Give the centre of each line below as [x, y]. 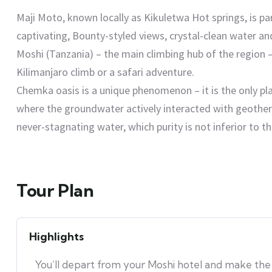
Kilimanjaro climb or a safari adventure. [105, 72]
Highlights [56, 236]
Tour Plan [55, 190]
